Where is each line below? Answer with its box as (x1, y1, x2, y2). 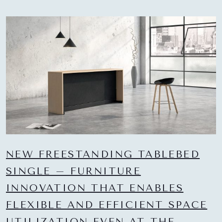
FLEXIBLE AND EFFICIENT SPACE (6, 199, 208, 211)
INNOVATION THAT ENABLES (6, 182, 184, 194)
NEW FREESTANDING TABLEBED (6, 149, 200, 161)
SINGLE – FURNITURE (6, 166, 141, 177)
